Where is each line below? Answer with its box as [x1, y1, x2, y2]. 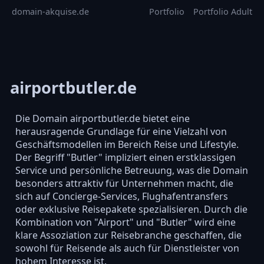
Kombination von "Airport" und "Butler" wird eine [15, 215, 236, 229]
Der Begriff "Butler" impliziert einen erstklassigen [15, 150, 236, 164]
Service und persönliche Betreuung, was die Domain [15, 163, 248, 177]
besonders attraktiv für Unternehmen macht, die [15, 176, 233, 190]
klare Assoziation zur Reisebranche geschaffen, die [15, 228, 242, 242]
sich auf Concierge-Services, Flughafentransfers [15, 189, 228, 203]
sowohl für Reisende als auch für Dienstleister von [15, 241, 239, 255]
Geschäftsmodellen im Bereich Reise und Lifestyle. [15, 137, 239, 151]
